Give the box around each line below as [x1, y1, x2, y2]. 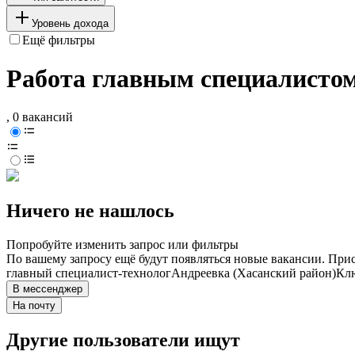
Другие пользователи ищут [6, 330, 240, 351]
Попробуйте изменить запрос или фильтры [6, 238, 239, 252]
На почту [13, 300, 55, 312]
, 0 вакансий [6, 110, 73, 124]
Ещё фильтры [22, 32, 95, 47]
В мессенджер [13, 283, 82, 296]
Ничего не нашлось [6, 200, 174, 222]
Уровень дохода [32, 17, 109, 29]
